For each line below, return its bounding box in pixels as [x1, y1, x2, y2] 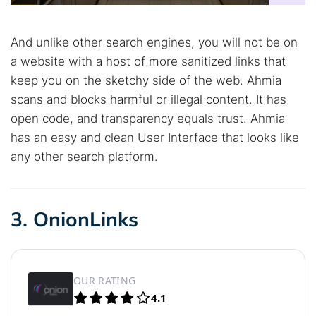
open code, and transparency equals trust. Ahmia [11, 111, 285, 126]
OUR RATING [73, 273, 136, 287]
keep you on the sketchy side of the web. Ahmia [11, 73, 281, 87]
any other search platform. [11, 150, 158, 164]
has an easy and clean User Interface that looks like [11, 130, 299, 145]
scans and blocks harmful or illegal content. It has [11, 92, 286, 107]
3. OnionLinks [11, 207, 138, 231]
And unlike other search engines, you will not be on [11, 35, 298, 49]
